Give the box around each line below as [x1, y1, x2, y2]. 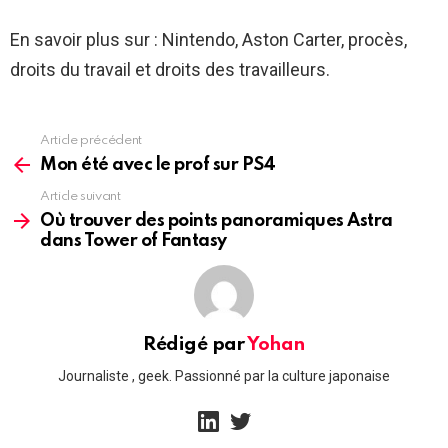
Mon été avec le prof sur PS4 [40, 156, 276, 175]
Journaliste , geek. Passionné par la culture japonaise [58, 367, 390, 384]
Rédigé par [143, 335, 248, 355]
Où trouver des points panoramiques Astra [40, 212, 393, 231]
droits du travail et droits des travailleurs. [10, 59, 330, 81]
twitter [247, 400, 280, 415]
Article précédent [40, 134, 142, 148]
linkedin [215, 400, 259, 415]
